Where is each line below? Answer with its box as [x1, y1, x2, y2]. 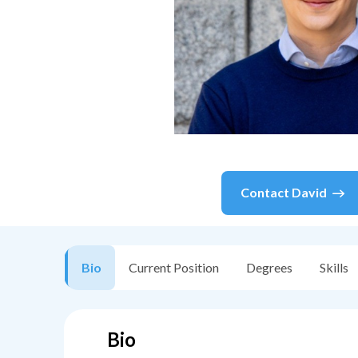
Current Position [129, 260, 219, 276]
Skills [320, 260, 348, 276]
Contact [240, 185, 292, 201]
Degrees [246, 260, 292, 276]
